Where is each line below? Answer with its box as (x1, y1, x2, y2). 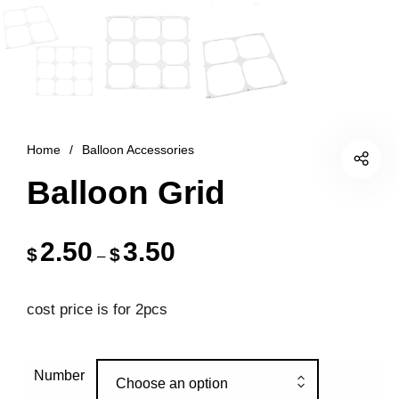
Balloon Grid (27, 174, 225, 212)
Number (34, 367, 85, 383)
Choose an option (116, 376, 228, 392)
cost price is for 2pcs (27, 301, 167, 319)
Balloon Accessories (82, 142, 194, 157)
